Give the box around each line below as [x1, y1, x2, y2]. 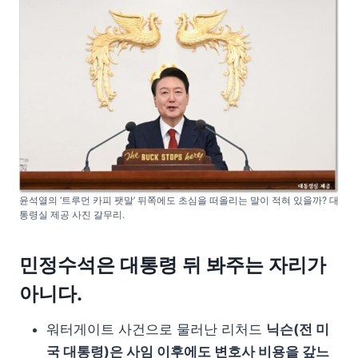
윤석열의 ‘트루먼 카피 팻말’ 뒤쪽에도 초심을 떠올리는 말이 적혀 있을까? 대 [19, 193, 339, 206]
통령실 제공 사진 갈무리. [19, 208, 125, 221]
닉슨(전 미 [266, 320, 329, 337]
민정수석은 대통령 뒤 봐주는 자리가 [19, 253, 326, 276]
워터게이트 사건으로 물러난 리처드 [46, 320, 266, 337]
